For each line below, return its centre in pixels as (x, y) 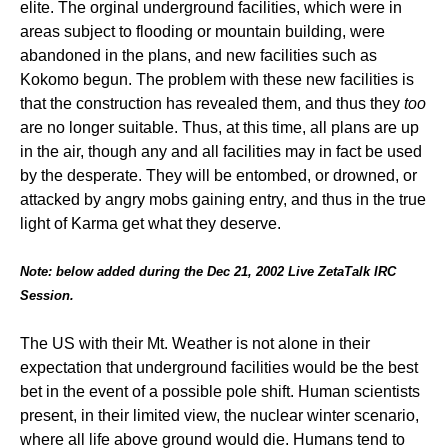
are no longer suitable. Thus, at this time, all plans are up (219, 127)
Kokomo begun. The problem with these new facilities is (217, 79)
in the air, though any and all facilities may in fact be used (221, 151)
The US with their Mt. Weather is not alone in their (195, 343)
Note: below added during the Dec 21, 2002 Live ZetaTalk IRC (208, 271)
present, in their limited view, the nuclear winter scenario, (219, 415)
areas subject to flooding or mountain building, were (202, 31)
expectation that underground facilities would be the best (219, 367)
